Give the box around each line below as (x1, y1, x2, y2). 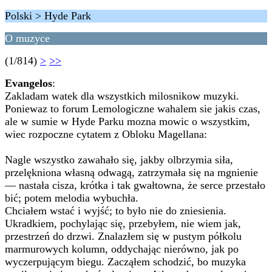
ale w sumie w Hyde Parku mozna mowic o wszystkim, (5, 115, 250, 127)
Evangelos (5, 77, 52, 89)
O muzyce (5, 32, 50, 44)
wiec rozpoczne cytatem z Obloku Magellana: (5, 128, 207, 140)
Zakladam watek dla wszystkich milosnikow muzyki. (5, 90, 239, 102)
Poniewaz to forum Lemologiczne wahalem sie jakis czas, (5, 103, 260, 115)
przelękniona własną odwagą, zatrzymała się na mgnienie (5, 166, 258, 178)
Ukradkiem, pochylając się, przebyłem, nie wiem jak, (5, 217, 241, 229)
